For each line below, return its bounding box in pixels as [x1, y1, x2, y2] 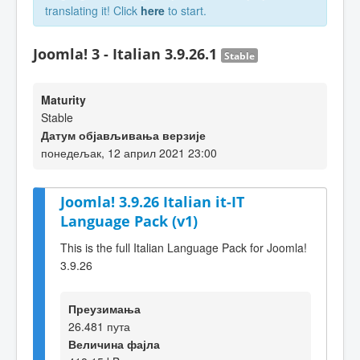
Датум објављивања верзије [41, 127, 206, 143]
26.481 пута [68, 317, 130, 334]
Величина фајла [68, 335, 160, 352]
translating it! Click [45, 2, 141, 18]
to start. [165, 2, 207, 18]
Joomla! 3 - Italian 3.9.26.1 [33, 44, 221, 63]
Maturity [41, 92, 86, 108]
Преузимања [68, 300, 141, 317]
